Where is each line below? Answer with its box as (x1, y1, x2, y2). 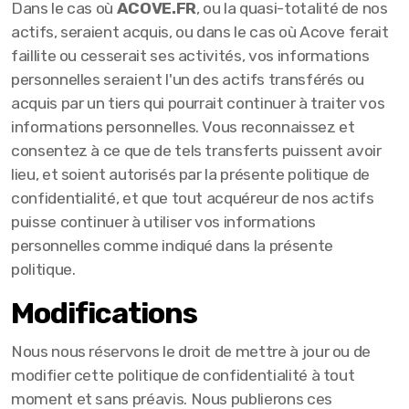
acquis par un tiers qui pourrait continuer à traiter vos (11, 94, 385, 112)
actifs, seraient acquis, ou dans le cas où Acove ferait (11, 23, 389, 41)
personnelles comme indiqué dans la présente (11, 236, 333, 255)
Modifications (11, 296, 198, 330)
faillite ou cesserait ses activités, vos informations (11, 47, 370, 65)
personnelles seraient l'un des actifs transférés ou (11, 70, 365, 89)
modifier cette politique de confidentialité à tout (11, 366, 355, 384)
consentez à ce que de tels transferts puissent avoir (11, 142, 382, 160)
